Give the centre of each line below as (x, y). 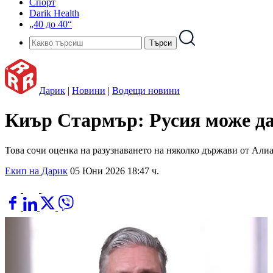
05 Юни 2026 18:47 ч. (115, 171)
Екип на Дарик (36, 171)
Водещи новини (146, 90)
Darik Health (54, 13)
